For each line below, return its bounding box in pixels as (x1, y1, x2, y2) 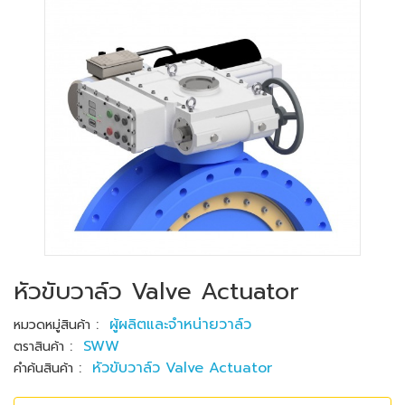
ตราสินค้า (14, 336, 64, 356)
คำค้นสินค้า (14, 358, 73, 378)
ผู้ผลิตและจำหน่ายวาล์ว (109, 313, 251, 335)
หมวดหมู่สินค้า (14, 315, 90, 334)
